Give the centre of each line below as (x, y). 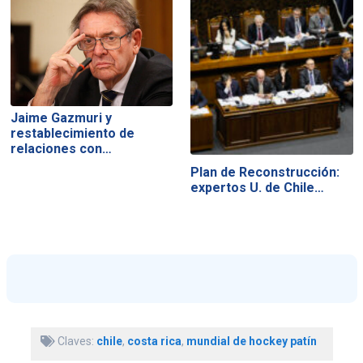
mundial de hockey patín (251, 341)
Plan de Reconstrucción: (265, 173)
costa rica (154, 341)
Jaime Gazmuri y (61, 118)
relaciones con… (61, 149)
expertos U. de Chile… (258, 188)
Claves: (75, 341)
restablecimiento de (72, 134)
